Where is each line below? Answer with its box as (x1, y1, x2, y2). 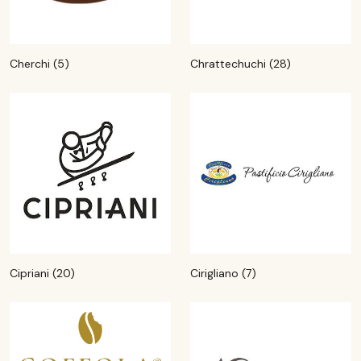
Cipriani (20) (10, 266, 75, 280)
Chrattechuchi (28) (190, 56, 291, 71)
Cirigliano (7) (190, 266, 256, 280)
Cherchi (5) (10, 56, 69, 71)
